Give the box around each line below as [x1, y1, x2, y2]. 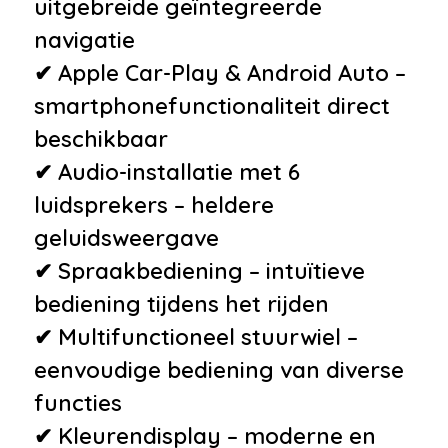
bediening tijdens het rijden [34, 289, 329, 318]
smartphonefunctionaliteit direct [34, 91, 390, 120]
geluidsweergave [34, 223, 219, 252]
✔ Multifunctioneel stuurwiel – [34, 322, 358, 351]
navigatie [34, 25, 135, 54]
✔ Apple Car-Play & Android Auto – [34, 58, 406, 87]
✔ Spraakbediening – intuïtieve [34, 256, 365, 285]
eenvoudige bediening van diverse [34, 355, 404, 384]
